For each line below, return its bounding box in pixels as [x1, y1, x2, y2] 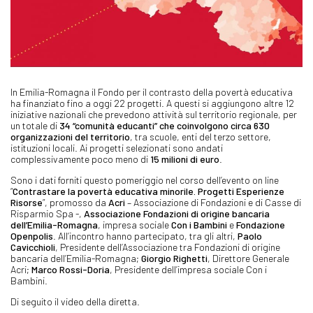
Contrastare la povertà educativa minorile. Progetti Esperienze [13, 184, 284, 197]
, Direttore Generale [208, 252, 289, 264]
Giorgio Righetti [141, 252, 208, 264]
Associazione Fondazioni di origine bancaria [84, 207, 270, 219]
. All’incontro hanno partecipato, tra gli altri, [53, 229, 238, 242]
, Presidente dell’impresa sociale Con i [110, 263, 267, 275]
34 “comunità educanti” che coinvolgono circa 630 [59, 119, 270, 131]
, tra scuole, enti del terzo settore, [130, 130, 271, 143]
